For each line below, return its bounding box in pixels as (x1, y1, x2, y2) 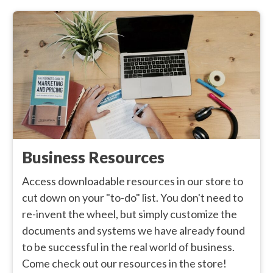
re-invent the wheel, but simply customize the (22, 207, 237, 221)
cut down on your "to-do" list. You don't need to (22, 191, 243, 205)
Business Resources (22, 147, 165, 168)
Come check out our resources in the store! (22, 257, 227, 271)
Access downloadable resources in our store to (22, 174, 243, 188)
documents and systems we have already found (22, 224, 245, 238)
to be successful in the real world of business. (22, 240, 235, 254)
